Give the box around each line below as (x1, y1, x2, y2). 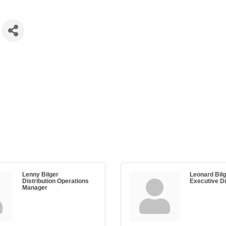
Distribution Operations (22, 178, 89, 184)
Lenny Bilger (22, 171, 59, 178)
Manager (22, 184, 47, 191)
